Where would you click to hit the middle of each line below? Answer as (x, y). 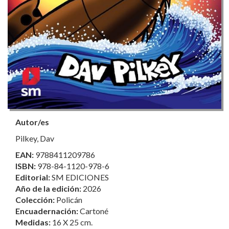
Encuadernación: (48, 211)
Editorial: (33, 177)
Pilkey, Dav (35, 139)
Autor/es (32, 122)
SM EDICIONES (80, 177)
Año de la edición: (49, 189)
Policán (69, 200)
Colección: (36, 200)
